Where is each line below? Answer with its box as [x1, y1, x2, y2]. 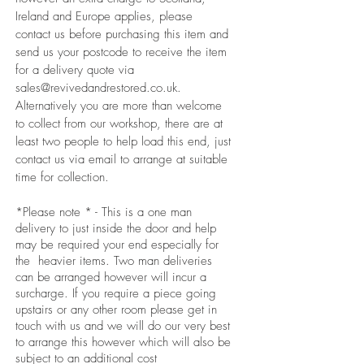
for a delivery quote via [15, 62, 134, 79]
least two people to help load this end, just [15, 133, 231, 150]
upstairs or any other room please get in [15, 301, 217, 318]
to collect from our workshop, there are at [15, 115, 223, 132]
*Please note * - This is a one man [15, 204, 192, 221]
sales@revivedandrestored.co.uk [15, 80, 177, 97]
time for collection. [15, 169, 109, 186]
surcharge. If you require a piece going [15, 285, 216, 302]
